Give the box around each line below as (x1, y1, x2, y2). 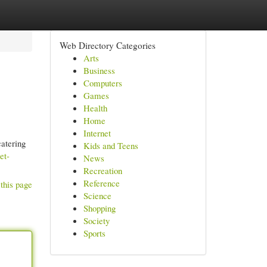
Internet (83, 127, 111, 139)
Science (83, 190, 111, 201)
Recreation (83, 164, 122, 176)
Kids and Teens (83, 139, 138, 151)
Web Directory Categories (59, 39, 156, 51)
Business (83, 64, 115, 76)
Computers (83, 77, 122, 89)
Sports (83, 227, 105, 239)
